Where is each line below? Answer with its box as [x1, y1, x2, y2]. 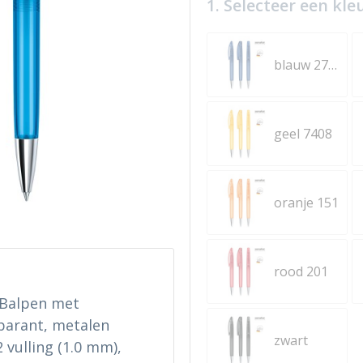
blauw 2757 [327, 56, 337, 74]
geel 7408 [273, 125, 332, 143]
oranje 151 [273, 194, 339, 211]
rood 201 [273, 263, 328, 280]
